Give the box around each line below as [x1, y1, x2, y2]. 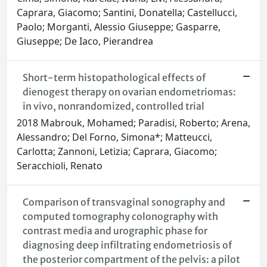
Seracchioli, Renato [17, 159, 103, 173]
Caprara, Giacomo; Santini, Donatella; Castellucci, [17, 6, 237, 20]
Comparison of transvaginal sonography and [22, 196, 225, 209]
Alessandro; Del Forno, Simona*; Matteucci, [17, 131, 212, 144]
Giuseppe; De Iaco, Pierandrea [17, 35, 153, 48]
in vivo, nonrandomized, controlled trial [22, 100, 204, 113]
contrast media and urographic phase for [22, 225, 207, 237]
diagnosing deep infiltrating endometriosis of [22, 239, 232, 252]
